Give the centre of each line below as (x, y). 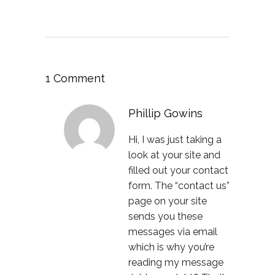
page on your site (168, 201)
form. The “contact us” (179, 186)
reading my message (176, 262)
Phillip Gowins (165, 113)
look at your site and (174, 155)
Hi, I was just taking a (175, 140)
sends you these (165, 216)
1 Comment (75, 78)
